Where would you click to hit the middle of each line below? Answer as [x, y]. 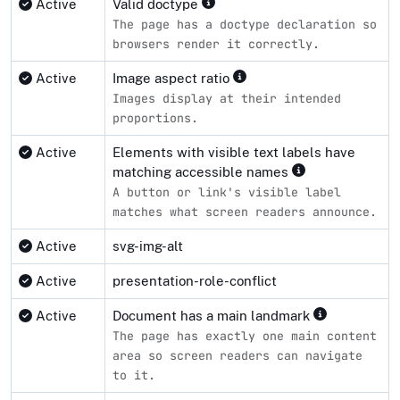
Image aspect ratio [173, 78]
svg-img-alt [148, 246]
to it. [134, 375]
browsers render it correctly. [216, 43]
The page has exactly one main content [245, 335]
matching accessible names [202, 171]
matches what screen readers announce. [245, 211]
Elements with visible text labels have [234, 152]
